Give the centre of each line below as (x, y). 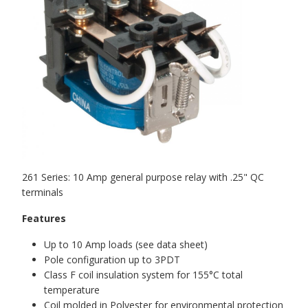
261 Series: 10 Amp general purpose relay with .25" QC (143, 177)
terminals (43, 192)
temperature (72, 290)
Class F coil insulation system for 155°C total (143, 275)
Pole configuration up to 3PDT (112, 260)
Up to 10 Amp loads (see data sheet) (126, 245)
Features (44, 219)
